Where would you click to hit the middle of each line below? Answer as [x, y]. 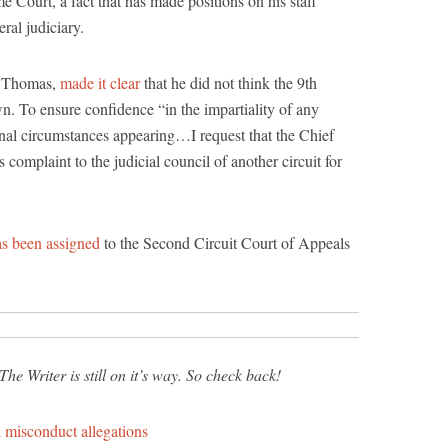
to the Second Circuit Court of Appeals [227, 242]
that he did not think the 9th [228, 82]
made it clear [100, 82]
